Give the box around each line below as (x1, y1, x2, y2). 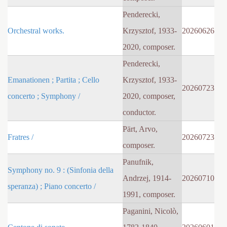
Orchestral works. (8, 26, 64, 35)
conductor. (123, 108, 156, 117)
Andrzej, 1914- (123, 174, 171, 183)
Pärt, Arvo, (123, 125, 158, 134)
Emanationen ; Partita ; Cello (8, 75, 99, 85)
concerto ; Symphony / (8, 92, 80, 101)
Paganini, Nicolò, (123, 207, 178, 216)
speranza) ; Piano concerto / (8, 182, 96, 191)
